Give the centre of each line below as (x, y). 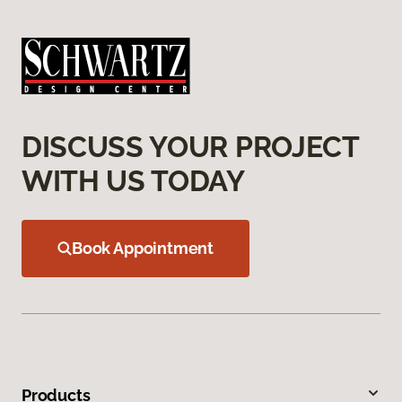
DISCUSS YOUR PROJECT (190, 147)
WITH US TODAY (133, 181)
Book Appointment (143, 249)
